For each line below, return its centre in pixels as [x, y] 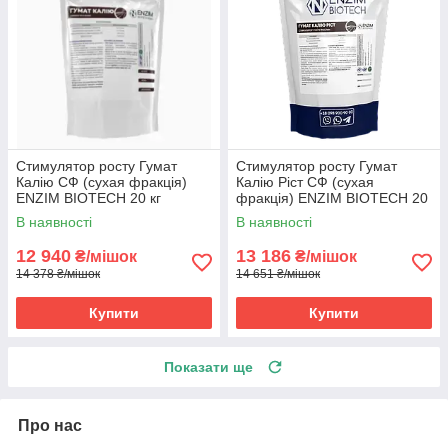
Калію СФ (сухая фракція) [101, 181]
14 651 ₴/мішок [278, 273]
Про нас [50, 425]
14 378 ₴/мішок [58, 273]
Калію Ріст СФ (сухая [305, 181]
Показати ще [208, 366]
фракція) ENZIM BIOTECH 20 [332, 197]
